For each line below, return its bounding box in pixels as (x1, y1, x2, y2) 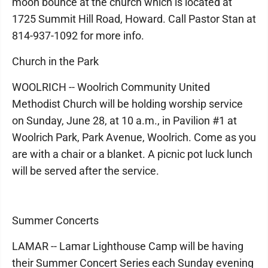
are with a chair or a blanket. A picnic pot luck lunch (12, 148, 252, 160)
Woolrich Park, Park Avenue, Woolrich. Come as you (12, 131, 256, 144)
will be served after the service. (12, 165, 159, 177)
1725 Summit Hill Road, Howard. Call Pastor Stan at (12, 13, 256, 25)
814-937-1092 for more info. (12, 29, 144, 42)
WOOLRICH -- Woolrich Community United (12, 81, 210, 93)
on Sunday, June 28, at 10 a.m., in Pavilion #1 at (12, 114, 237, 127)
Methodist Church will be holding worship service (12, 98, 243, 110)
